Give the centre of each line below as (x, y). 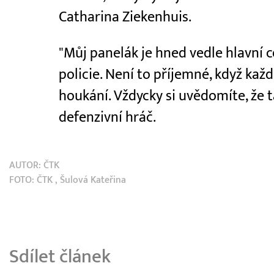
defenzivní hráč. (108, 117)
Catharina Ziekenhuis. (125, 17)
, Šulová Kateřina (91, 180)
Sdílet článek (60, 256)
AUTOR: (26, 165)
